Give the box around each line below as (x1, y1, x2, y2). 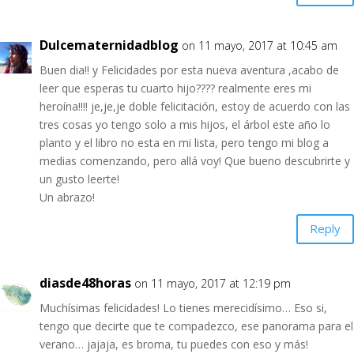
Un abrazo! (40, 189, 95, 205)
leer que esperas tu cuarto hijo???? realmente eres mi (40, 80, 311, 96)
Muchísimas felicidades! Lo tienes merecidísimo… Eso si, (40, 299, 327, 315)
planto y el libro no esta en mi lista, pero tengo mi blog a (40, 134, 329, 150)
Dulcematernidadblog (40, 36, 179, 54)
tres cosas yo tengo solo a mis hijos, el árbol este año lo (40, 116, 330, 132)
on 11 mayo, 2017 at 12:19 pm (134, 275, 291, 291)
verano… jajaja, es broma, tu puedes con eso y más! (40, 336, 308, 352)
